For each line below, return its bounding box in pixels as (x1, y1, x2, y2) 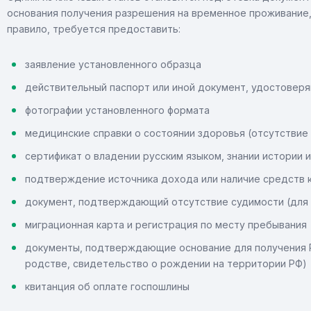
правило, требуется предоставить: (7, 23, 180, 35)
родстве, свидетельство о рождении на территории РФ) (25, 258, 307, 269)
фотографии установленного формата (25, 104, 210, 116)
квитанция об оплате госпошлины (25, 280, 190, 292)
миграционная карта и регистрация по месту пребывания (25, 219, 307, 230)
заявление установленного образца (25, 58, 201, 70)
